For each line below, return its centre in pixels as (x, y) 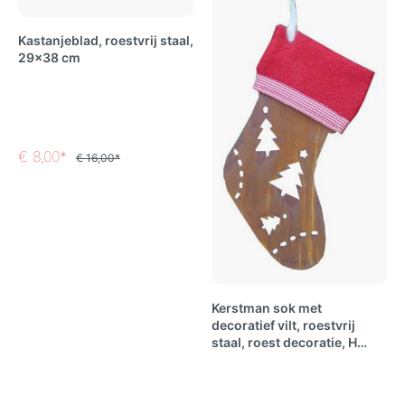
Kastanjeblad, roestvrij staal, (106, 41)
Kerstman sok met (267, 308)
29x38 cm (49, 58)
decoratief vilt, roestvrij (283, 325)
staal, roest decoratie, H (284, 343)
